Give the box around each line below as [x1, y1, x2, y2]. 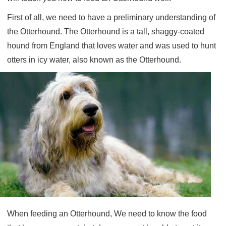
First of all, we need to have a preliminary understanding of [7, 13, 215, 22]
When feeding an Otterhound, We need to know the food [7, 209, 207, 218]
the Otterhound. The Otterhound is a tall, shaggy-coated [7, 27, 204, 36]
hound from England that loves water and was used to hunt [7, 41, 216, 50]
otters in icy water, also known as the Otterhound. [7, 55, 181, 64]
